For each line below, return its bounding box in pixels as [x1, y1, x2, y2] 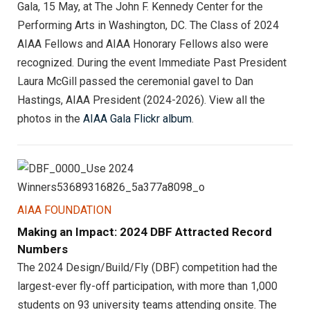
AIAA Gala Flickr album [83, 111, 192, 125]
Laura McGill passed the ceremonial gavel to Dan [17, 74, 253, 88]
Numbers [17, 241, 68, 256]
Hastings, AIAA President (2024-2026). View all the [17, 93, 265, 107]
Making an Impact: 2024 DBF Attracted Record [17, 224, 272, 239]
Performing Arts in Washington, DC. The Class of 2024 [17, 18, 279, 32]
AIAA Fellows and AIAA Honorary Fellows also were [17, 37, 268, 51]
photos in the [17, 111, 83, 125]
